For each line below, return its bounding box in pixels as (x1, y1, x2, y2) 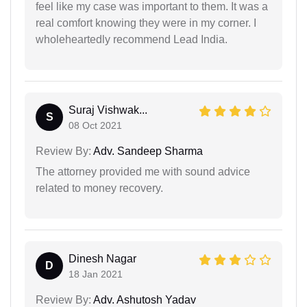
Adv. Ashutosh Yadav (91, 293, 196, 306)
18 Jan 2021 (69, 268, 123, 280)
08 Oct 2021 (69, 119, 122, 131)
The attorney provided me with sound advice (36, 165, 250, 177)
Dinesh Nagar (69, 252, 136, 265)
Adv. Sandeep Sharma (91, 145, 203, 157)
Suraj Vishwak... (69, 103, 147, 116)
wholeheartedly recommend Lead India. (36, 33, 228, 45)
